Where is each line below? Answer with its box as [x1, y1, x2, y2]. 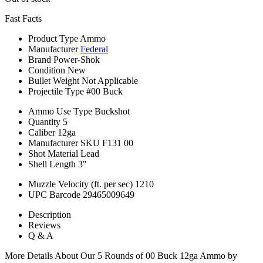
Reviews [28, 220, 60, 230]
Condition [28, 65, 65, 75]
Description [28, 209, 71, 220]
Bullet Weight [28, 75, 79, 86]
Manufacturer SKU [28, 137, 100, 148]
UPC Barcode [28, 189, 80, 200]
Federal [80, 43, 108, 54]
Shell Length [28, 159, 76, 169]
